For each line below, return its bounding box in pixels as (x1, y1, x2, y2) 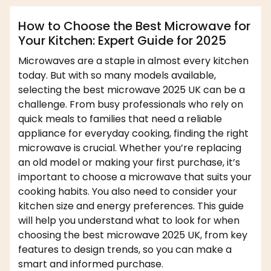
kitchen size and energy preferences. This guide (18, 199, 244, 214)
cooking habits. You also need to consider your (18, 184, 237, 199)
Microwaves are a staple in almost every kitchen (18, 54, 249, 68)
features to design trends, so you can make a (18, 243, 232, 257)
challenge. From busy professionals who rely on (18, 97, 243, 112)
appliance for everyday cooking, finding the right (18, 126, 249, 141)
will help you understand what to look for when (18, 214, 240, 228)
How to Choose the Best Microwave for (18, 18, 250, 35)
